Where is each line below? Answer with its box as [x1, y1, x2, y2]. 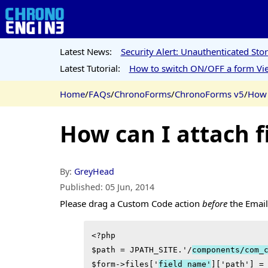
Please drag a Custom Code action [59, 197, 202, 209]
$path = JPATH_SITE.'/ [91, 245, 192, 254]
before [202, 197, 227, 209]
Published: [59, 181, 105, 193]
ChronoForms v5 [174, 87, 244, 100]
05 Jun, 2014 [105, 181, 154, 193]
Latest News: [59, 45, 112, 57]
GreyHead [74, 165, 114, 177]
